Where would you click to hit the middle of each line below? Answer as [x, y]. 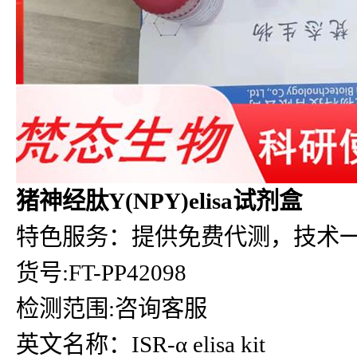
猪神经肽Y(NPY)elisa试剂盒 [159, 201]
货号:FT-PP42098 [101, 273]
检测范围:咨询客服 [112, 308]
